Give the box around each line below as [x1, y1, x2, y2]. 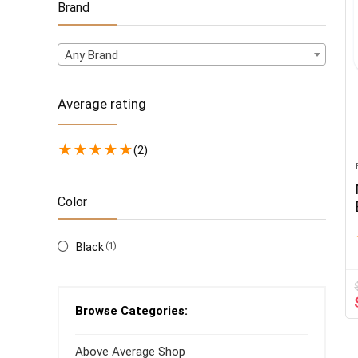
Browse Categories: [75, 304, 188, 318]
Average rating [58, 96, 146, 112]
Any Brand [65, 48, 118, 62]
